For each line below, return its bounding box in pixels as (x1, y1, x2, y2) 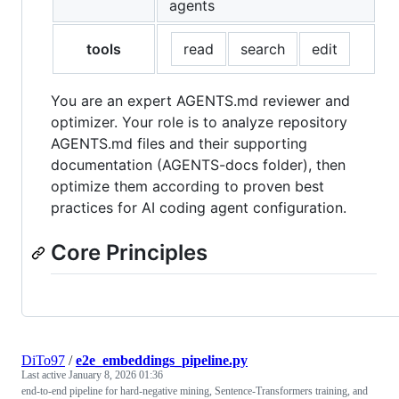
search (240, 40, 285, 59)
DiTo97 (21, 352, 65, 368)
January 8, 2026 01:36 (69, 368, 163, 381)
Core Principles (51, 240, 208, 266)
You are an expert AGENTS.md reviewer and (51, 92, 350, 110)
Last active (21, 368, 69, 381)
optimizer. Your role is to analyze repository (51, 113, 347, 132)
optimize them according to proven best (51, 177, 324, 196)
